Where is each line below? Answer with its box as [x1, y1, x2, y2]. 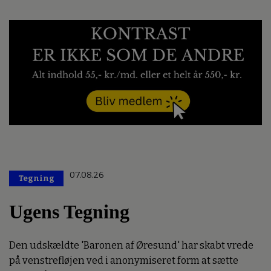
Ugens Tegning [9, 200, 129, 223]
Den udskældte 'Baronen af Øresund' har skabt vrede [9, 240, 253, 251]
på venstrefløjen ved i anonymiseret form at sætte [9, 255, 238, 266]
